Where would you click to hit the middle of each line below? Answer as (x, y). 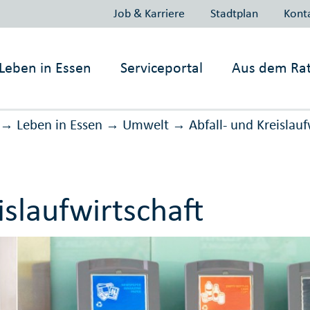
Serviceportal (162, 67)
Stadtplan (234, 13)
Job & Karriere (149, 13)
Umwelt (145, 125)
